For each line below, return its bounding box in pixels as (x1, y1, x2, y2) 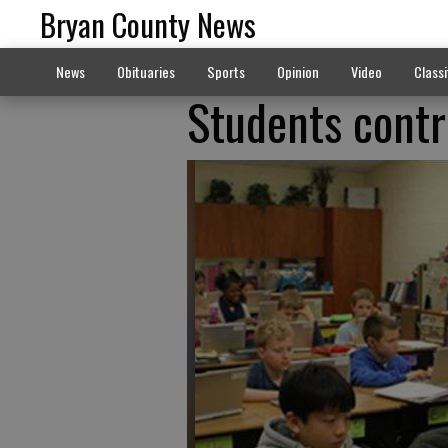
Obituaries (116, 61, 175, 82)
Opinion (276, 61, 319, 82)
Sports (206, 61, 245, 82)
